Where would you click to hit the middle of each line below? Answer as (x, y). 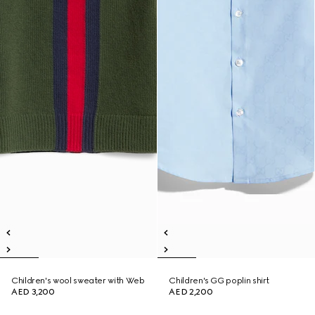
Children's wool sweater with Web (78, 281)
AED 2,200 (191, 292)
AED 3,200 (33, 292)
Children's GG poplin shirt (219, 281)
